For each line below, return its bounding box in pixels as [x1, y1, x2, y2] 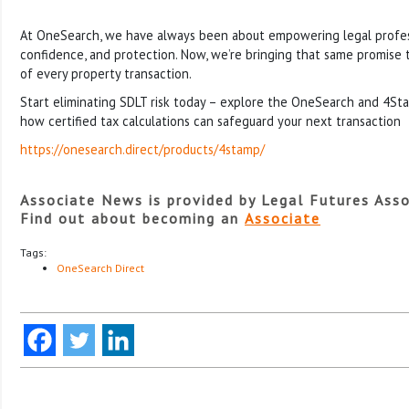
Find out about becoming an [20, 208, 245, 227]
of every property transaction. [20, 64, 192, 82]
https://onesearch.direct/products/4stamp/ [20, 140, 265, 158]
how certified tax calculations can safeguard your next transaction [20, 111, 401, 130]
